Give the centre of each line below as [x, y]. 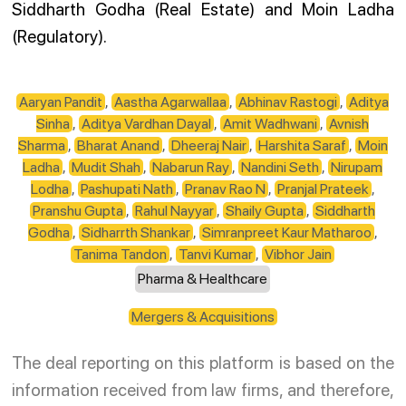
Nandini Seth [280, 167]
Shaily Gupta [265, 210]
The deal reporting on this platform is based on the [203, 362]
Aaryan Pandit [61, 101]
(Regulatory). [60, 37]
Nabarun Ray [191, 167]
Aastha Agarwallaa [171, 101]
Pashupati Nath [127, 188]
